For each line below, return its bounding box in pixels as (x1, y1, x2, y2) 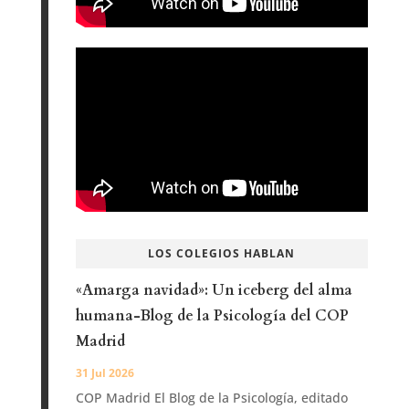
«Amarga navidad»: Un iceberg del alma (75, 280, 352, 301)
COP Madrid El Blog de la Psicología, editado (75, 389, 348, 407)
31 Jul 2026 (75, 365, 134, 382)
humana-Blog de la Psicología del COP (75, 306, 349, 327)
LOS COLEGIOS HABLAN (148, 246, 296, 262)
